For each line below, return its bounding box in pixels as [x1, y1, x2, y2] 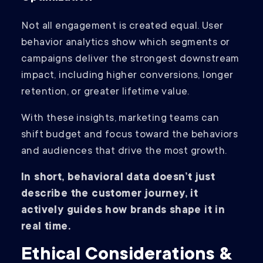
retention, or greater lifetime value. [21, 86, 193, 99]
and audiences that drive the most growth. [21, 146, 227, 158]
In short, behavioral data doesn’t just [21, 172, 215, 184]
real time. [21, 221, 71, 234]
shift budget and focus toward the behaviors [21, 129, 238, 141]
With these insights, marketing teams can [21, 113, 219, 125]
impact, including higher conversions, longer [21, 70, 234, 82]
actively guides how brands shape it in [21, 205, 225, 217]
